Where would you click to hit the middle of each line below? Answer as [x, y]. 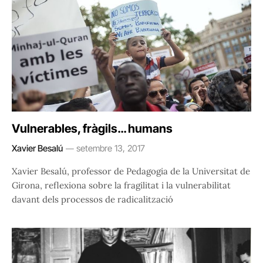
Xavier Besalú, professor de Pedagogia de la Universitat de [131, 171]
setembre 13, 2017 [111, 149]
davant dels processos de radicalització [92, 200]
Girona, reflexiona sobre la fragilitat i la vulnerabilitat [121, 186]
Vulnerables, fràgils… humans [92, 129]
